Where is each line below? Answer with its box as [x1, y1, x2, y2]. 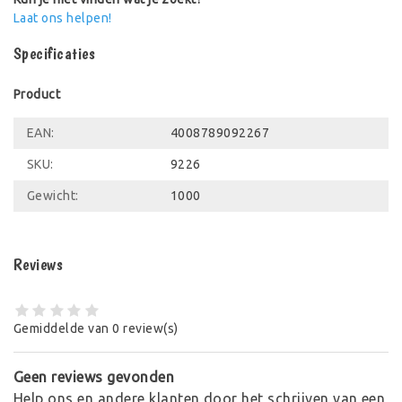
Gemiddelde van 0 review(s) [13, 320, 179, 336]
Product [13, 87, 61, 102]
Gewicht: [27, 188, 79, 204]
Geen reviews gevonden [13, 368, 175, 385]
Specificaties [13, 43, 96, 65]
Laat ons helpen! [13, 11, 112, 26]
